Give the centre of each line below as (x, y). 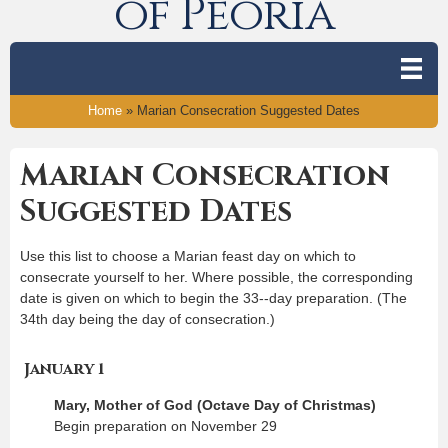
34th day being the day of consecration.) (147, 318)
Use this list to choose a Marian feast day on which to (188, 255)
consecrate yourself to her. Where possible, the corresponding (216, 276)
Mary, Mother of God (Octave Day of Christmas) (215, 404)
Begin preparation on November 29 (165, 425)
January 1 (64, 368)
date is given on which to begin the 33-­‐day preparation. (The (213, 297)
